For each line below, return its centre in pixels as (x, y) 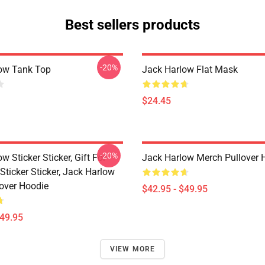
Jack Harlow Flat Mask (190, 70)
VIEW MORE (132, 249)
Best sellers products (132, 25)
